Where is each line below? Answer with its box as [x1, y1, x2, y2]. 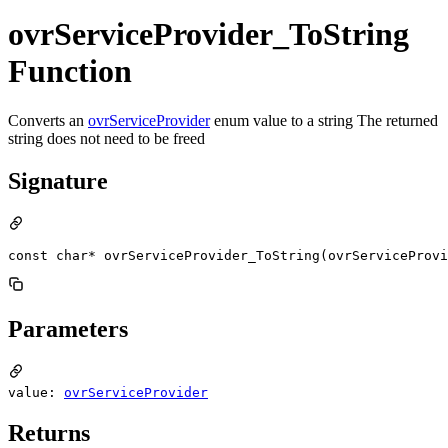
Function [8, 53, 132, 90]
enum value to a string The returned [210, 111, 438, 129]
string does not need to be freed [8, 129, 205, 147]
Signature [8, 167, 108, 194]
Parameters [8, 315, 128, 342]
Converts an [8, 111, 88, 129]
